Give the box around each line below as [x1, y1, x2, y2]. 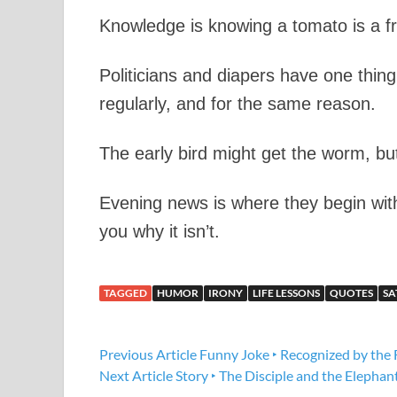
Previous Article [99, 346, 197, 362]
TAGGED [104, 286, 147, 300]
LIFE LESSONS [253, 286, 320, 300]
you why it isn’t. [99, 222, 220, 241]
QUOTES [330, 286, 373, 300]
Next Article [99, 367, 173, 384]
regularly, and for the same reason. [99, 94, 376, 113]
